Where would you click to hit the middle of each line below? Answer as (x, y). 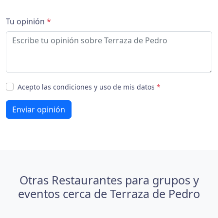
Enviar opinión (39, 109)
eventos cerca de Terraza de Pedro (109, 194)
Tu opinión (26, 21)
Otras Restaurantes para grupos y (109, 180)
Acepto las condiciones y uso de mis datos (87, 87)
